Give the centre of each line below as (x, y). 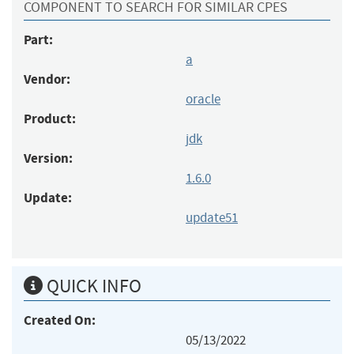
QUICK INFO (92, 286)
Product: (50, 119)
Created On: (60, 320)
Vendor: (47, 79)
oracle (203, 99)
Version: (48, 158)
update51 (212, 217)
